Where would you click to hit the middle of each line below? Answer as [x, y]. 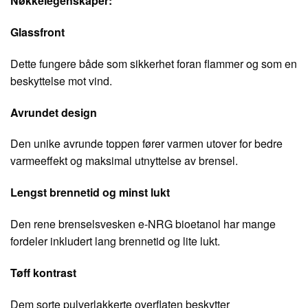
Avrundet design [54, 112]
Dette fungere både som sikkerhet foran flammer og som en [154, 63]
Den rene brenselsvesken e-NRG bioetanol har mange [143, 224]
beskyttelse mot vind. [61, 80]
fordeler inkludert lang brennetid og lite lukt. [115, 241]
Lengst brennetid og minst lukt [90, 192]
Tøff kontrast [43, 272]
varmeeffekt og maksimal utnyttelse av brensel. [124, 161]
